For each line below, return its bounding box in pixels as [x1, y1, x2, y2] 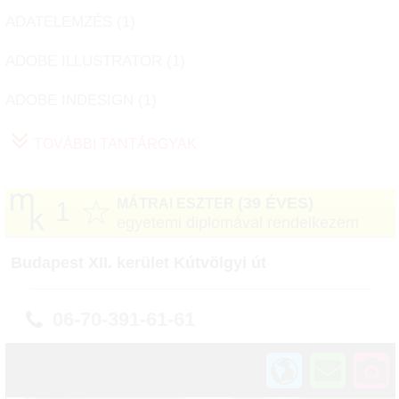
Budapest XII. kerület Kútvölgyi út [11, 254, 266, 273]
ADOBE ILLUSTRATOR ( [5, 53, 172, 70]
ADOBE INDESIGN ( [5, 92, 143, 110]
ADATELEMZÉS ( [5, 13, 122, 31]
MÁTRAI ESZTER [117, 196, 238, 212]
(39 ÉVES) [238, 194, 313, 213]
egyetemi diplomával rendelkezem [117, 214, 359, 232]
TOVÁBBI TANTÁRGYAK [34, 135, 197, 151]
